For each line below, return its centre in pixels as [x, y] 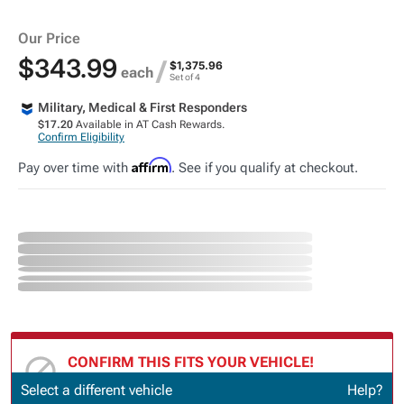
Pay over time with [75, 168]
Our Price [49, 38]
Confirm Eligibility [81, 138]
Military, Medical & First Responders [142, 108]
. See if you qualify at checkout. [265, 168]
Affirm [151, 165]
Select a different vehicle [96, 390]
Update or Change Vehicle [143, 386]
